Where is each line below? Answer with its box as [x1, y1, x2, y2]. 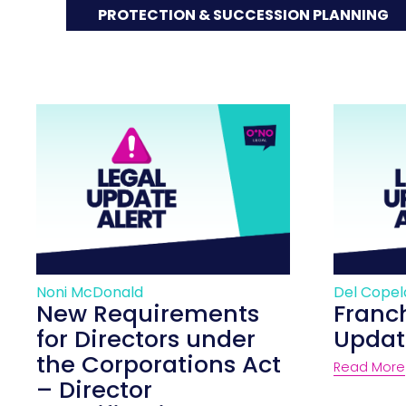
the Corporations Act [36, 347, 282, 381]
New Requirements [36, 296, 260, 330]
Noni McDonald [36, 281, 144, 303]
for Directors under [36, 322, 256, 355]
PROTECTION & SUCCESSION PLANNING [97, 5, 389, 26]
